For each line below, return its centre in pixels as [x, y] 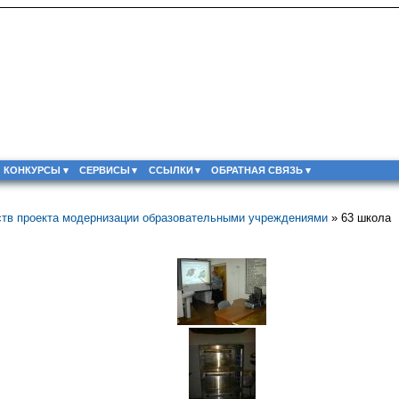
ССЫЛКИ [171, 170]
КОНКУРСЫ [33, 170]
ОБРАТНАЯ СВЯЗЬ [257, 170]
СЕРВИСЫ [104, 170]
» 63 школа [359, 218]
